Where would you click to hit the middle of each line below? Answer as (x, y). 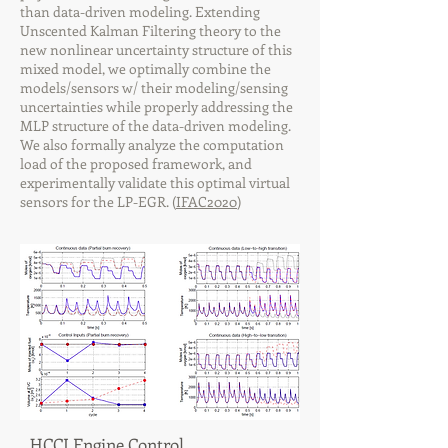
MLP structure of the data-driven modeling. (155, 125)
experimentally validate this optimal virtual (155, 182)
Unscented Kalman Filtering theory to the (150, 30)
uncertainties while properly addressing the (156, 106)
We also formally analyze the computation (152, 144)
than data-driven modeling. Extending (140, 11)
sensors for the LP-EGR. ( (98, 201)
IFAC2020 (206, 201)
